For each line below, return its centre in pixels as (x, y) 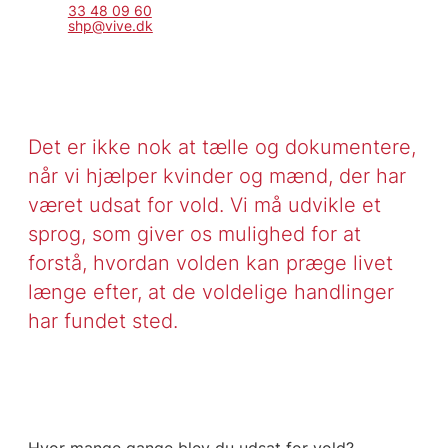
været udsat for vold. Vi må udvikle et (204, 205)
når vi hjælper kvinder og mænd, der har (216, 176)
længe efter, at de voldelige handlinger (210, 292)
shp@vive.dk (110, 26)
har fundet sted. (102, 321)
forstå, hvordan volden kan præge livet (210, 263)
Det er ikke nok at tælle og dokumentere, (221, 147)
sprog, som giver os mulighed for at (194, 234)
